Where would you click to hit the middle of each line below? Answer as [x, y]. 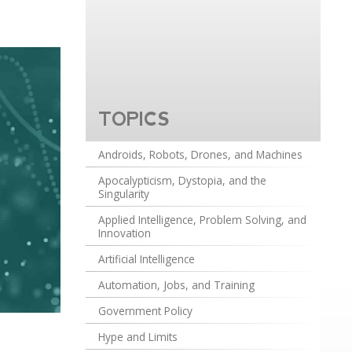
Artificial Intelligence [147, 259]
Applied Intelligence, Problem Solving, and [203, 220]
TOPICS [134, 119]
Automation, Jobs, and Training [177, 285]
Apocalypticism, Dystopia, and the [183, 181]
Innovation [125, 233]
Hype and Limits [138, 337]
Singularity [124, 194]
